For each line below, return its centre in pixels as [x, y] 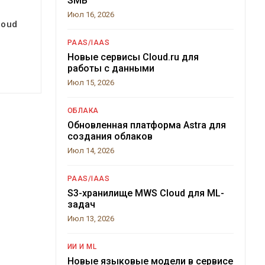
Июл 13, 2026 [91, 218]
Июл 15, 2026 [91, 82]
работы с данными [111, 68]
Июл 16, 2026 [91, 14]
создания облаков [110, 136]
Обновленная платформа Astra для [146, 125]
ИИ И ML [82, 246]
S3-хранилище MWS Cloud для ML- [146, 193]
